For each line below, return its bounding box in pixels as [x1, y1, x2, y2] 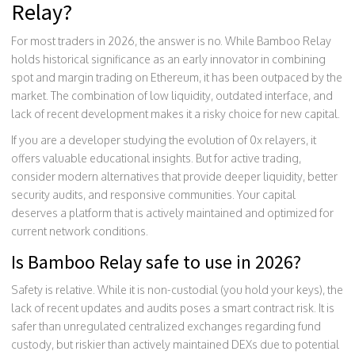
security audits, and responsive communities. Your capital [11, 187, 296, 201]
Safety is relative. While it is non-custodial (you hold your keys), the [11, 282, 343, 296]
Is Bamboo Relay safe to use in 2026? [11, 249, 301, 274]
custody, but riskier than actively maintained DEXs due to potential [11, 337, 339, 351]
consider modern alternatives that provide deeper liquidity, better [11, 169, 338, 183]
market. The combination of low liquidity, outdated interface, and [11, 88, 333, 102]
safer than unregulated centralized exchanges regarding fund [11, 319, 321, 333]
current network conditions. [11, 223, 148, 238]
